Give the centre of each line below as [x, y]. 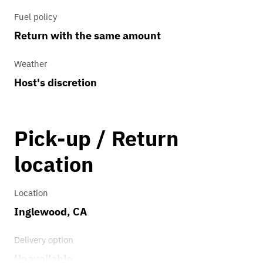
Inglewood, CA [50, 212]
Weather [31, 64]
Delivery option [44, 240]
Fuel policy [36, 17]
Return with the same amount [87, 36]
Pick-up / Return [96, 139]
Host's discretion [55, 83]
